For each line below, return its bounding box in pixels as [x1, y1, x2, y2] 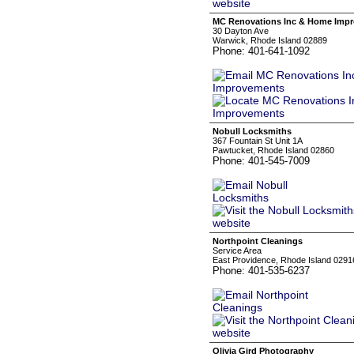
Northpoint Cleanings [213, 236, 303, 246]
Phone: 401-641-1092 [213, 45, 310, 57]
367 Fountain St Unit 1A [213, 136, 303, 145]
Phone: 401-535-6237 [213, 265, 310, 277]
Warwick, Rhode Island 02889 [213, 36, 327, 45]
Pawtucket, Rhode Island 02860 [213, 145, 334, 155]
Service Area [213, 246, 262, 255]
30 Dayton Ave [213, 26, 269, 36]
